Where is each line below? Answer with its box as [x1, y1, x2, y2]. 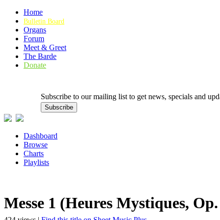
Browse [24, 140, 48, 149]
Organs [24, 26, 46, 34]
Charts [24, 149, 44, 158]
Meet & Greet [24, 43, 66, 52]
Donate [24, 61, 46, 69]
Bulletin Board [24, 18, 64, 25]
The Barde [24, 52, 56, 60]
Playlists [24, 158, 49, 166]
